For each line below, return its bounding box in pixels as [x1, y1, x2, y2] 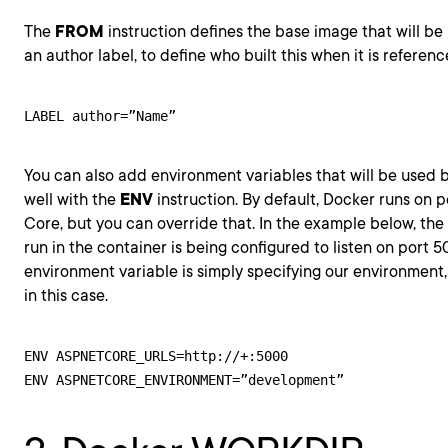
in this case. [24, 286, 108, 305]
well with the [24, 190, 120, 209]
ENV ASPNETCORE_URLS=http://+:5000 [24, 348, 288, 364]
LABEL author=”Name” [24, 108, 176, 124]
